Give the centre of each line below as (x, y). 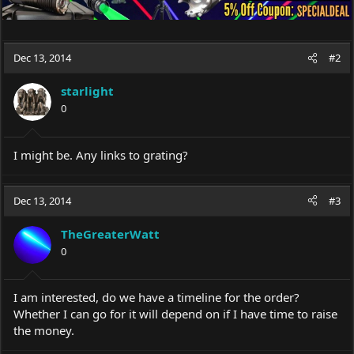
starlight (87, 91)
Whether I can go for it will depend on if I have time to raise (175, 314)
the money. (44, 330)
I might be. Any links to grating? (101, 154)
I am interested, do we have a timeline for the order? (156, 297)
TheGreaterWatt (110, 233)
